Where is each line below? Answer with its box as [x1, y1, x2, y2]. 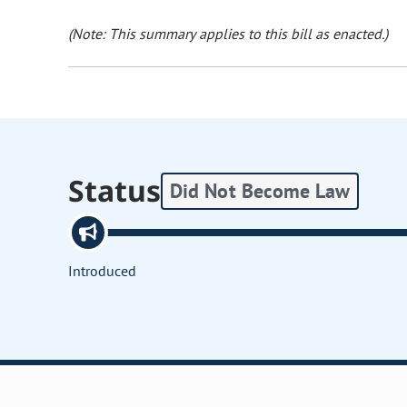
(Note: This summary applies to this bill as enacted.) [68, 25, 389, 44]
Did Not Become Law [170, 177, 350, 203]
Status [68, 171, 162, 211]
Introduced [68, 262, 137, 281]
